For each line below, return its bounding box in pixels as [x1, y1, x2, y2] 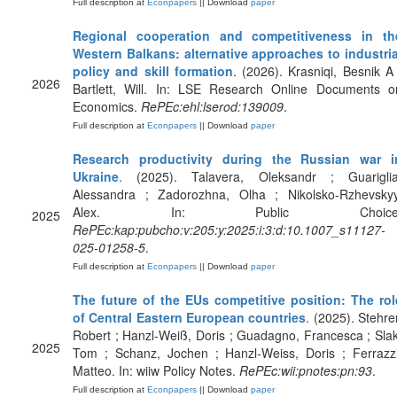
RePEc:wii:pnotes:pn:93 [239, 362, 372, 379]
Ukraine [73, 167, 119, 185]
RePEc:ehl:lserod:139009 [141, 97, 284, 115]
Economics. [73, 97, 141, 115]
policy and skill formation [73, 62, 233, 80]
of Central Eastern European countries [73, 308, 307, 326]
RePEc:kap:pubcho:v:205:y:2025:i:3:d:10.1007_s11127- [73, 221, 385, 238]
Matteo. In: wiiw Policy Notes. [73, 362, 239, 379]
